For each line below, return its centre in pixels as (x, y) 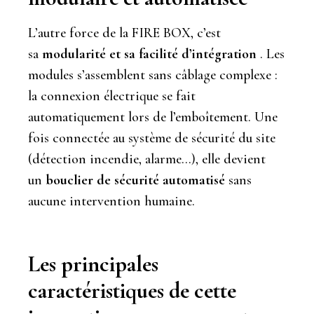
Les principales (93, 264)
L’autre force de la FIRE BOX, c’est (124, 33)
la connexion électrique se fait (112, 96)
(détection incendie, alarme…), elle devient (147, 159)
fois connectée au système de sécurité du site (152, 138)
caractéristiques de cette (132, 290)
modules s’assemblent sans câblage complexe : (153, 75)
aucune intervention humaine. (111, 201)
